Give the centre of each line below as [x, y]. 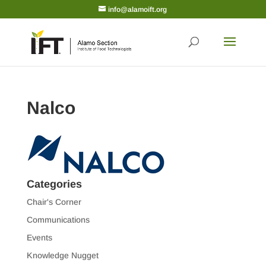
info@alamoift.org [138, 9]
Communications [58, 220]
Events [39, 237]
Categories [54, 184]
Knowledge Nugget [62, 255]
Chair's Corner [54, 202]
